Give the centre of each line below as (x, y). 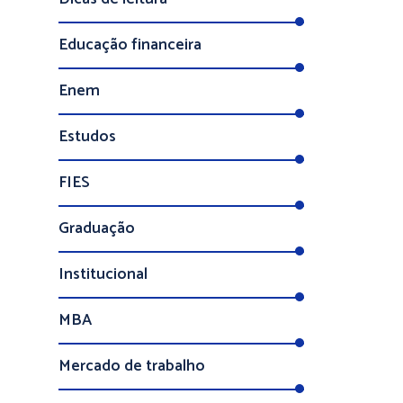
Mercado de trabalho (132, 366)
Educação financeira (130, 45)
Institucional (103, 274)
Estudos (87, 137)
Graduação (97, 228)
